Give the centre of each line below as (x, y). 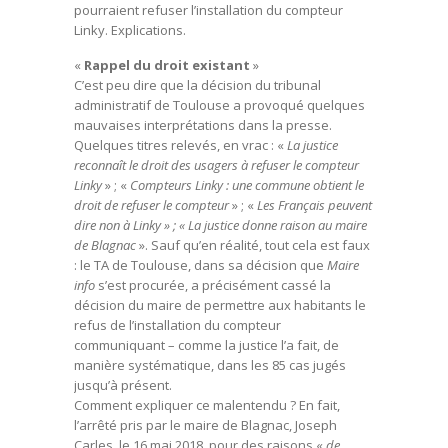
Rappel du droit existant (167, 65)
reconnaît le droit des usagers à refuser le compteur (216, 165)
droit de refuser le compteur (151, 205)
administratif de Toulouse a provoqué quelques (219, 105)
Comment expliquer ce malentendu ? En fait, (207, 405)
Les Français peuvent (313, 205)
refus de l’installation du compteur (177, 325)
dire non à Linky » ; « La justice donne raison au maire (220, 225)
